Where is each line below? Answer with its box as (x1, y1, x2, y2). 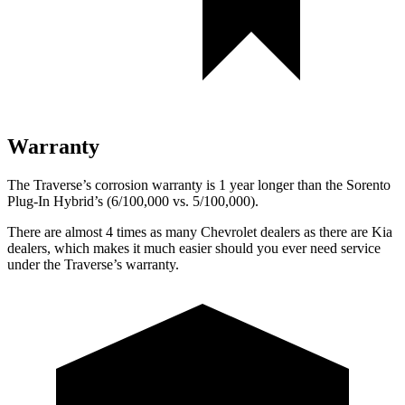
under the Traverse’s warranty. (7, 256, 179, 272)
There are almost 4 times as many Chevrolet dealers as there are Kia (7, 223, 392, 240)
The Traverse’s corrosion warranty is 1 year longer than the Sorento (7, 176, 391, 193)
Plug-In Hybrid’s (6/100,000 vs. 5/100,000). (7, 193, 259, 209)
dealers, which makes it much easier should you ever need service (7, 240, 381, 256)
